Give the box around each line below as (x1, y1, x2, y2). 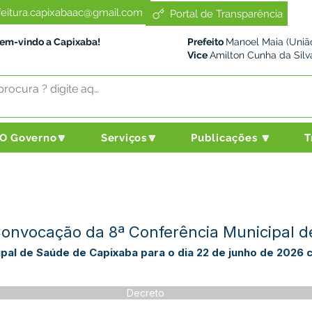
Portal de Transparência (170, 7, 283, 20)
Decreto (126, 287, 164, 299)
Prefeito (187, 36, 226, 47)
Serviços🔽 (100, 131, 158, 144)
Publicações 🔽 (191, 131, 272, 144)
